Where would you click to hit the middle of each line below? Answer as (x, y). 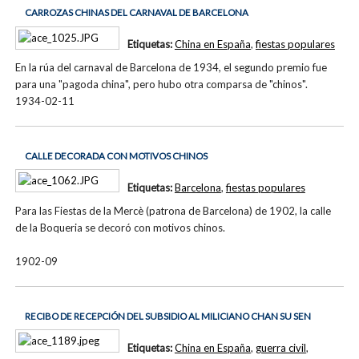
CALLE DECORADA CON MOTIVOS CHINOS (116, 155)
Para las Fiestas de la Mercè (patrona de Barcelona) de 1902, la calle (173, 211)
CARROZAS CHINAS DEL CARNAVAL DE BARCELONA (136, 12)
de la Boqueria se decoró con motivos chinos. (121, 228)
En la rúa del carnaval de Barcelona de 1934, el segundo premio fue (171, 68)
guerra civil (280, 348)
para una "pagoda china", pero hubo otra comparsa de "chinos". (162, 85)
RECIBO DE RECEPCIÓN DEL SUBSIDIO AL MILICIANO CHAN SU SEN (167, 316)
